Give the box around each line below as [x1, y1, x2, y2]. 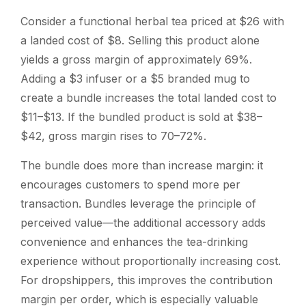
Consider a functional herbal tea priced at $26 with [20, 14, 284, 28]
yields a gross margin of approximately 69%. [20, 52, 252, 66]
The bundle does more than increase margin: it [20, 158, 263, 172]
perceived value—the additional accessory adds [20, 215, 266, 229]
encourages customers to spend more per [20, 177, 240, 191]
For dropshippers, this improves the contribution [20, 273, 273, 287]
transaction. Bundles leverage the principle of [20, 196, 256, 210]
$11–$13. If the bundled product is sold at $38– [20, 109, 262, 124]
